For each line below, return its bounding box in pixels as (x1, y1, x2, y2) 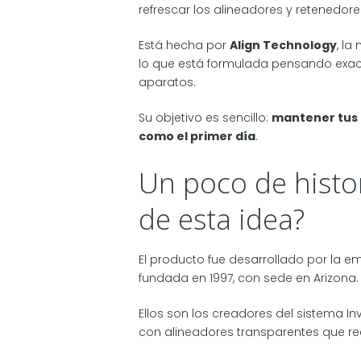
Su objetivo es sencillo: (139, 109, 272, 126)
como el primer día (139, 127, 255, 144)
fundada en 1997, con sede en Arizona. (139, 270, 359, 287)
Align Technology (230, 36, 337, 53)
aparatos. (139, 73, 196, 90)
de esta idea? (139, 199, 305, 238)
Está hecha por (139, 36, 230, 53)
